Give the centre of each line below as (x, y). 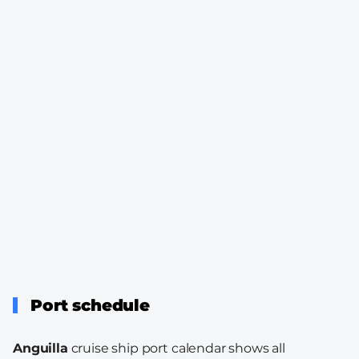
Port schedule (90, 305)
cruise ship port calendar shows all (176, 348)
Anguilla (40, 348)
